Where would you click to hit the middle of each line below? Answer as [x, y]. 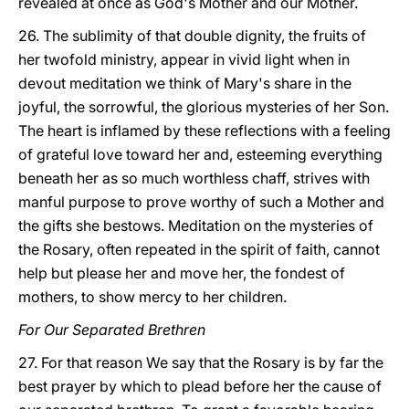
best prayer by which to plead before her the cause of [200, 386]
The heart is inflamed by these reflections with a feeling [204, 131]
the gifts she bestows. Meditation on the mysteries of [196, 225]
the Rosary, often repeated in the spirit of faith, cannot [199, 249]
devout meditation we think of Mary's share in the [185, 83]
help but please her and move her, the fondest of [182, 273]
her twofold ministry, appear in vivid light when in [184, 59]
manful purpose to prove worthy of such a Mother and [201, 202]
